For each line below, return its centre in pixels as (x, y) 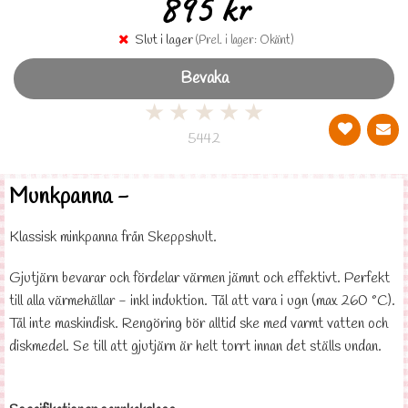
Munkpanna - (71, 198)
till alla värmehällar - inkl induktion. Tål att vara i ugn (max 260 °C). (202, 301)
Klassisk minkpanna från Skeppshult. (115, 237)
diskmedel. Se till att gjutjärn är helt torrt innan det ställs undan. (195, 347)
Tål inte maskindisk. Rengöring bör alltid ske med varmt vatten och (199, 324)
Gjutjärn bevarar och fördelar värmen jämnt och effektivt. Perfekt (199, 278)
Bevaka (204, 79)
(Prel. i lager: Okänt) (244, 41)
